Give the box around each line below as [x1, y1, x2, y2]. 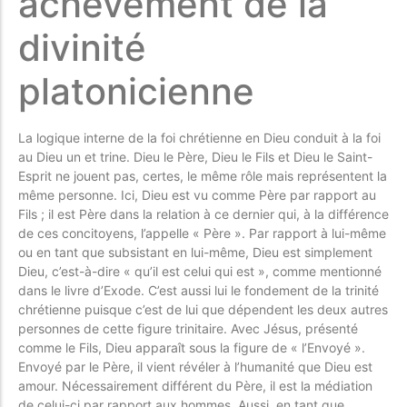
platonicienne [18, 68, 254, 114]
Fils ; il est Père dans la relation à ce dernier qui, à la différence [18, 205, 389, 222]
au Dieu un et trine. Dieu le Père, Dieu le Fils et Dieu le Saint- [18, 148, 372, 164]
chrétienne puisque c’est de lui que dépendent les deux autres [18, 301, 388, 317]
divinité [18, 25, 146, 70]
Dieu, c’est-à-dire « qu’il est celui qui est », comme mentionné [18, 263, 382, 279]
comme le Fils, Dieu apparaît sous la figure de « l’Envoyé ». [18, 339, 365, 355]
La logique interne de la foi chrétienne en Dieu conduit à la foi [18, 129, 381, 145]
